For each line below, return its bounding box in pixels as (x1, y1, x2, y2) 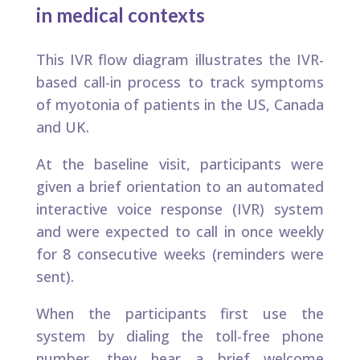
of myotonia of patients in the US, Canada (35, 95, 325, 115)
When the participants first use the (35, 304, 325, 324)
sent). (35, 267, 74, 287)
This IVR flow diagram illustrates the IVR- (35, 50, 325, 70)
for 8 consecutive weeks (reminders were (35, 244, 325, 264)
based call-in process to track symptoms (35, 72, 325, 92)
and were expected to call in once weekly (35, 222, 325, 242)
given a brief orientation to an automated (35, 177, 325, 197)
